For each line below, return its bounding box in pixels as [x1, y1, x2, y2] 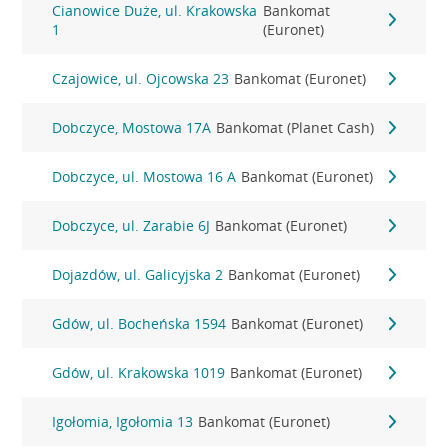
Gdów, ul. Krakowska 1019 [52, 363, 226, 382]
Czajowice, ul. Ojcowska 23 [52, 69, 230, 88]
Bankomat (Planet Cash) [216, 118, 375, 137]
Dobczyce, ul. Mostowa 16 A [52, 167, 237, 186]
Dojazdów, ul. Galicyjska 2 [52, 265, 224, 284]
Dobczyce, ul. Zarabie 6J [52, 216, 211, 235]
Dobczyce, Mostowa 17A [52, 118, 212, 137]
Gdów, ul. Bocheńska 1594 [52, 314, 227, 333]
